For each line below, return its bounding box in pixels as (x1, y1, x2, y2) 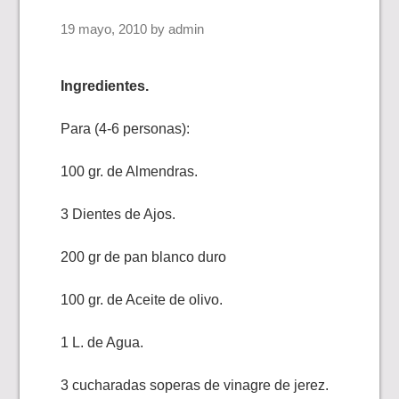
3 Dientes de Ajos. (61, 207, 176, 222)
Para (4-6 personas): (61, 121, 191, 136)
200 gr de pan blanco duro (61, 249, 227, 265)
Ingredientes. (61, 78, 150, 94)
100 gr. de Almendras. (61, 164, 199, 179)
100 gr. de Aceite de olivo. (61, 292, 224, 307)
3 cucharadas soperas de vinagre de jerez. (61, 378, 330, 393)
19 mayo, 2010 (61, 22, 148, 37)
